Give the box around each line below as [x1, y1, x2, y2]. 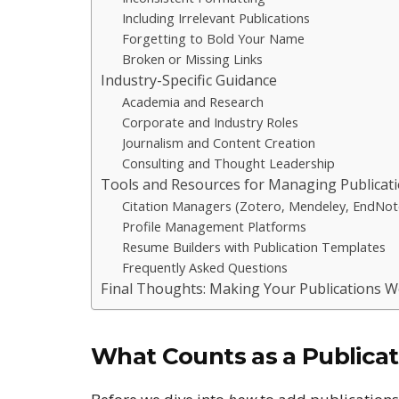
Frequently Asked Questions [122, 258, 289, 276]
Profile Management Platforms [122, 217, 307, 235]
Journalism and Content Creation [122, 134, 316, 151]
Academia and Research [122, 93, 265, 110]
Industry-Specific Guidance [101, 70, 277, 90]
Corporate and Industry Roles [122, 113, 299, 131]
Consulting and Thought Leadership [122, 154, 336, 172]
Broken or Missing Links [122, 50, 264, 68]
